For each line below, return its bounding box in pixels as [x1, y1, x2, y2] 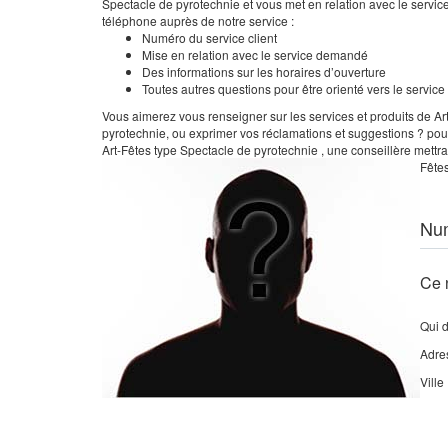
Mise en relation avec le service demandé [142, 46, 368, 63]
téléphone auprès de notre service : [102, 12, 294, 29]
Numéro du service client [142, 29, 277, 46]
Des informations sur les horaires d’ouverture [142, 63, 386, 80]
